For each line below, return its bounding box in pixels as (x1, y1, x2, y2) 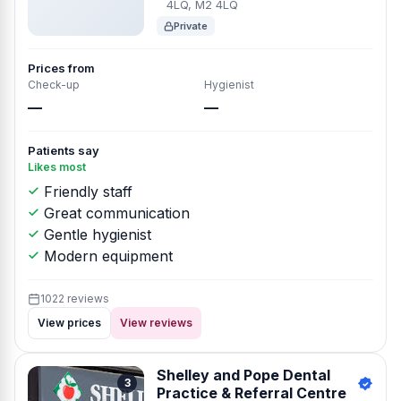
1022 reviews (40, 292, 109, 305)
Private (174, 20, 208, 32)
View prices (38, 316, 101, 329)
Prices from (28, 61, 95, 75)
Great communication (39, 204, 190, 222)
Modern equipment (39, 247, 173, 265)
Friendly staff (39, 183, 132, 200)
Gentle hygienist (39, 226, 151, 243)
